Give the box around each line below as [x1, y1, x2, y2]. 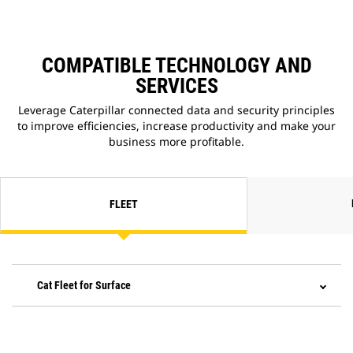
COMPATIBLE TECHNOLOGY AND [41, 54, 312, 78]
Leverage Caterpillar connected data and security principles [18, 102, 335, 118]
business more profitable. [109, 134, 244, 150]
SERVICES [135, 74, 218, 98]
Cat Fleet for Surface [37, 279, 131, 292]
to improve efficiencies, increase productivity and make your [17, 118, 336, 134]
